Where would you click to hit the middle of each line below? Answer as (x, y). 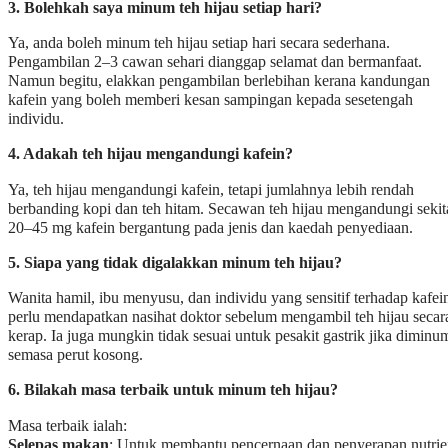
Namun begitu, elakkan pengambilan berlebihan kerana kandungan (219, 81)
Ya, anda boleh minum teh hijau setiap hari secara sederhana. (199, 43)
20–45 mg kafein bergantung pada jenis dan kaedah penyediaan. (210, 227)
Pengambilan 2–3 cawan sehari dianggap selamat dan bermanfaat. (215, 62)
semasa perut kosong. (75, 355)
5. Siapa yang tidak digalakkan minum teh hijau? (175, 262)
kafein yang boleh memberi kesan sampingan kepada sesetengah (210, 100)
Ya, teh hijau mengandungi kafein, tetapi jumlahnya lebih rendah (211, 189)
